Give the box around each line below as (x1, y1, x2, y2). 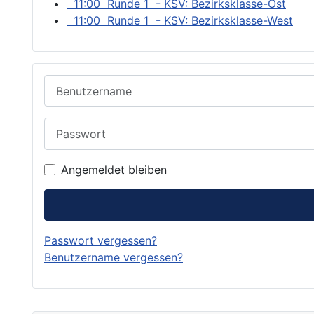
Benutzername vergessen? (44, 250, 183, 264)
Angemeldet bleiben (61, 162, 167, 177)
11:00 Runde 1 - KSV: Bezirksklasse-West (67, 13, 293, 28)
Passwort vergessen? (44, 233, 157, 247)
